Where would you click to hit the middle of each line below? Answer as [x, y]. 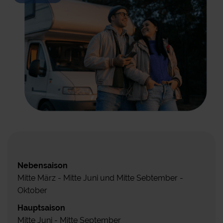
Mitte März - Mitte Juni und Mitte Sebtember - [100, 178]
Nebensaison [43, 166]
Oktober [32, 191]
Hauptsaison [41, 208]
